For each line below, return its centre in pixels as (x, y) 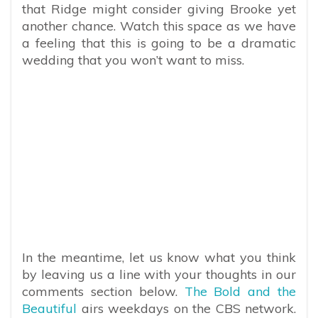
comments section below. (103, 292)
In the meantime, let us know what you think (159, 258)
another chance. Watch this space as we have (159, 26)
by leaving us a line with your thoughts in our (159, 275)
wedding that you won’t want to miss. (133, 60)
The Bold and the (240, 292)
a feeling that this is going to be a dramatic (159, 43)
